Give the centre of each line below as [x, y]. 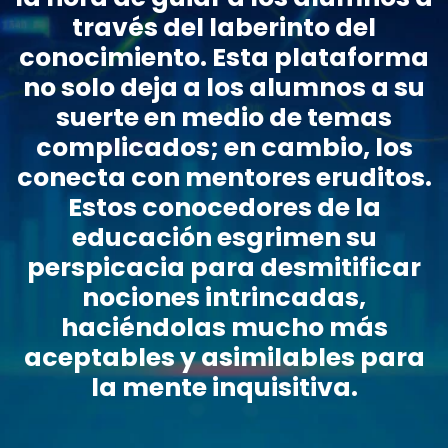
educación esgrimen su [224, 237]
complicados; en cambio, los [224, 147]
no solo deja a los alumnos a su [224, 87]
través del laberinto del [224, 27]
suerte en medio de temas [224, 117]
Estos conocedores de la [224, 207]
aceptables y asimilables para [224, 357]
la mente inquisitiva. [224, 387]
